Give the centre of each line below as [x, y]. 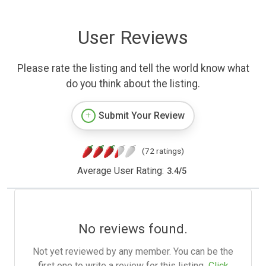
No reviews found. [133, 229]
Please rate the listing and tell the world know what [133, 69]
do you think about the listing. [133, 84]
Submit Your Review [142, 116]
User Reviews [133, 38]
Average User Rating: [120, 171]
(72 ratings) [163, 151]
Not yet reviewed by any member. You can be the [133, 252]
